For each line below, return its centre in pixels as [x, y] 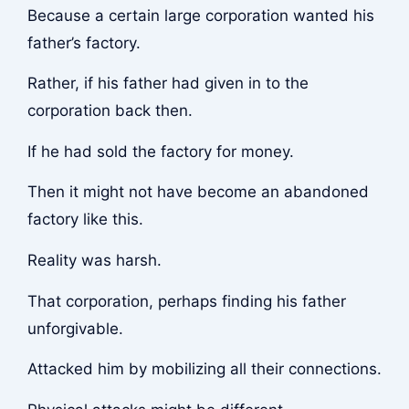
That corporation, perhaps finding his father [186, 301]
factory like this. [85, 220]
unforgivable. [75, 328]
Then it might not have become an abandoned [198, 192]
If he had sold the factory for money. [160, 151]
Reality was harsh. [94, 261]
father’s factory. [84, 42]
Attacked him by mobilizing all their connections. [204, 369]
